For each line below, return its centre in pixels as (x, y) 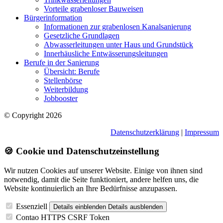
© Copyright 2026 (33, 115)
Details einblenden (80, 207)
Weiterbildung (66, 89)
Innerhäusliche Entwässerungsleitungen (106, 53)
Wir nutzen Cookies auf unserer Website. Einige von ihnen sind (103, 171)
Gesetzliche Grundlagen (82, 35)
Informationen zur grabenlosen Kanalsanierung (117, 26)
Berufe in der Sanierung (61, 62)
